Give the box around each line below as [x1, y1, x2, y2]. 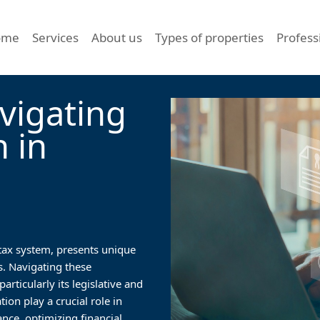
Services [31, 29, 79, 46]
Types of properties [154, 29, 264, 46]
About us [91, 29, 142, 46]
